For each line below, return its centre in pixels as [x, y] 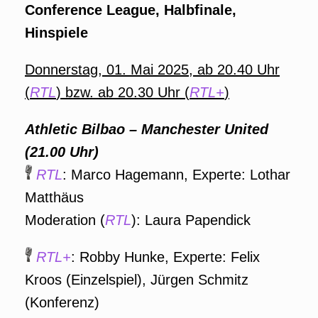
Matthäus [54, 197]
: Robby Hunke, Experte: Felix [165, 257]
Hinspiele [56, 33]
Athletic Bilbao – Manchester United [147, 129]
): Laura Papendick [191, 220]
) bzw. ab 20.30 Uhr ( [123, 92]
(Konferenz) [62, 302]
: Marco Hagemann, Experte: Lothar [176, 175]
